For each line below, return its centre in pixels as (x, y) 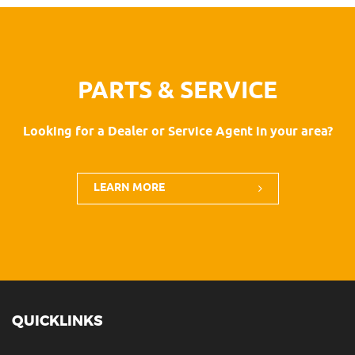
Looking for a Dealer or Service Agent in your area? (177, 132)
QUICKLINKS (57, 322)
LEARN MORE (129, 188)
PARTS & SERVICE (177, 92)
